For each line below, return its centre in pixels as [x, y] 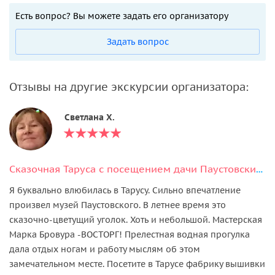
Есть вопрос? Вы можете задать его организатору [122, 16]
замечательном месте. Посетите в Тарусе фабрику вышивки [137, 264]
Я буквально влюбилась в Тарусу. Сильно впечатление [125, 190]
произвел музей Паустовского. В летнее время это [118, 205]
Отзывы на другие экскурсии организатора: [129, 87]
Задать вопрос [137, 41]
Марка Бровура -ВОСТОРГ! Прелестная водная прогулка [130, 234]
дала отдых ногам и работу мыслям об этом [105, 249]
